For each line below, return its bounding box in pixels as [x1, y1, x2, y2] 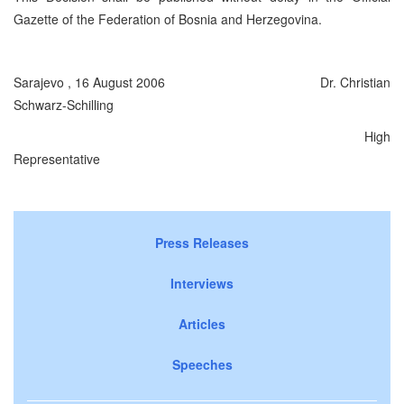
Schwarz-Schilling [14, 95, 114, 114]
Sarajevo [14, 72, 64, 91]
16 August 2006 [75, 72, 165, 91]
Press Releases [155, 233, 249, 252]
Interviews [170, 273, 234, 292]
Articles [179, 314, 225, 333]
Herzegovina [246, 9, 318, 28]
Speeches [171, 354, 233, 373]
